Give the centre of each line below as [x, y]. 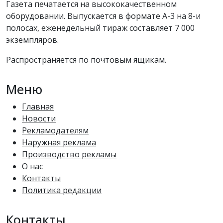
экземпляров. [32, 40]
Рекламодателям [55, 131]
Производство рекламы [69, 155]
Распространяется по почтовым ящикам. [86, 60]
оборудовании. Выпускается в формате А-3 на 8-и [103, 16]
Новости [39, 119]
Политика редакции [62, 190]
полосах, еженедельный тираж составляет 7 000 [100, 28]
